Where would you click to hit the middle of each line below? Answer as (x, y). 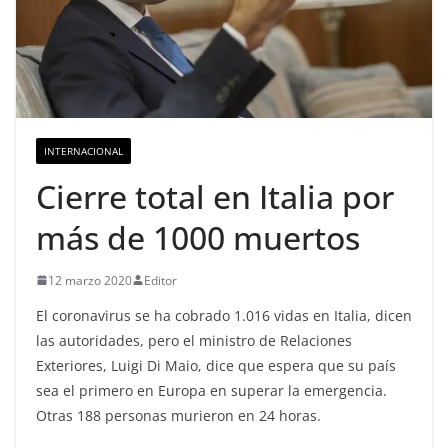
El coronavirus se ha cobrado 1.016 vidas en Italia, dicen (224, 315)
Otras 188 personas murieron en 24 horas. (178, 415)
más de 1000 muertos (198, 237)
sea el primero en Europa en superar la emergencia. (211, 390)
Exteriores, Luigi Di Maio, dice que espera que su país (216, 365)
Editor (160, 280)
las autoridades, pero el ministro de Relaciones (194, 340)
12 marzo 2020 (90, 280)
